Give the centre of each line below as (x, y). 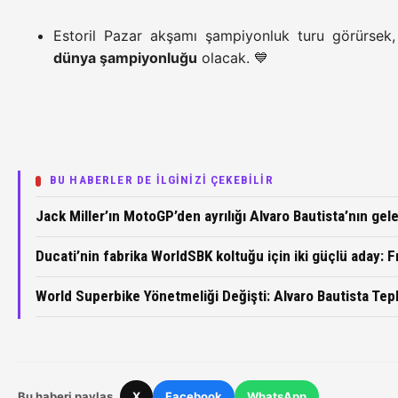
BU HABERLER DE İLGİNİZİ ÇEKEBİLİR (161, 180)
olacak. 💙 (233, 58)
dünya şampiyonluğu (125, 58)
